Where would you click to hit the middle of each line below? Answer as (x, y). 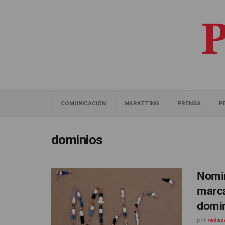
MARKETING (142, 103)
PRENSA (189, 103)
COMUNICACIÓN (83, 103)
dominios (77, 140)
